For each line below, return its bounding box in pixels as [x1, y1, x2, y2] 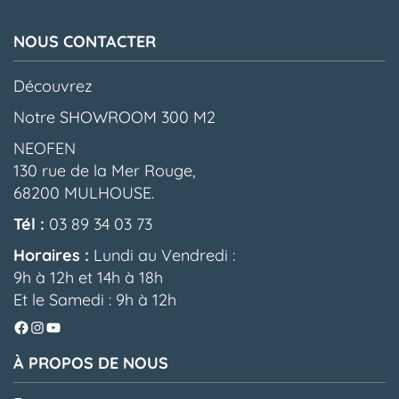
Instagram [28, 315, 104, 337]
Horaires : [13, 245, 89, 265]
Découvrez [13, 76, 93, 96]
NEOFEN [13, 138, 76, 159]
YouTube [45, 315, 106, 337]
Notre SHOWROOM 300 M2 [13, 107, 216, 127]
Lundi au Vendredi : [89, 245, 235, 265]
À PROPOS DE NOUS [13, 353, 168, 373]
